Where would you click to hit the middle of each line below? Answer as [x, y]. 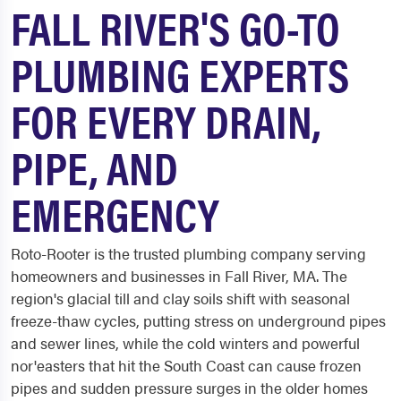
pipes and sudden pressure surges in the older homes [189, 388]
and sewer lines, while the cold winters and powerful [185, 343]
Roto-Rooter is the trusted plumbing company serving [188, 254]
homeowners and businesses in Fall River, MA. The [179, 276]
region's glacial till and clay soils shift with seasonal [180, 299]
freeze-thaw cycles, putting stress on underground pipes [198, 321]
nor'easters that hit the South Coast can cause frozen [186, 366]
